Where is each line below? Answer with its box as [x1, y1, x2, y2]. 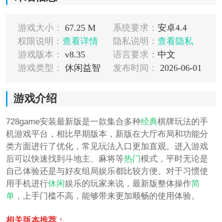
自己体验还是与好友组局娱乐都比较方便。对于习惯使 [5, 166, 208, 176]
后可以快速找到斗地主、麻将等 [5, 154, 124, 164]
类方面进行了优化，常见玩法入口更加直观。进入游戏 [5, 141, 208, 151]
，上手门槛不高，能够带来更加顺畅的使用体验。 [14, 191, 200, 201]
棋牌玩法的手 [157, 116, 208, 126]
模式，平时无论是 [140, 154, 208, 164]
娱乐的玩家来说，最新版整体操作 [64, 178, 191, 188]
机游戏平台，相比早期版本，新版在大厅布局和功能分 [5, 129, 208, 139]
